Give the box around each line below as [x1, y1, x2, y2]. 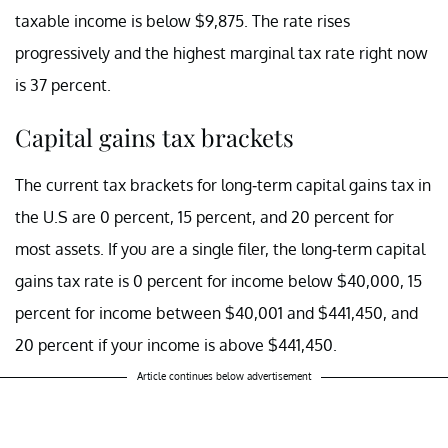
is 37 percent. [15, 74, 111, 95]
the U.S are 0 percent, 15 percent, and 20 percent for [15, 206, 394, 227]
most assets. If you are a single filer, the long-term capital [15, 238, 425, 259]
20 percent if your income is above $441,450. [15, 334, 341, 355]
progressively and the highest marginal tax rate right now [15, 42, 428, 63]
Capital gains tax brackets [15, 120, 294, 153]
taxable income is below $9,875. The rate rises [15, 10, 350, 31]
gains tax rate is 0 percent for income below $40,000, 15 [15, 270, 422, 291]
